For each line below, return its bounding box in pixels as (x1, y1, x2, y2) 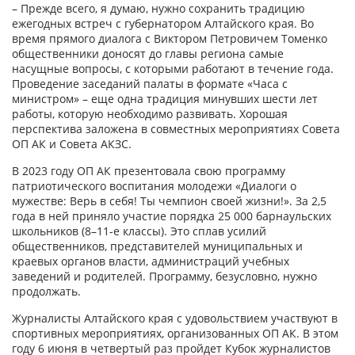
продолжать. (12, 284, 81, 300)
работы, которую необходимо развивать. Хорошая (12, 106, 288, 122)
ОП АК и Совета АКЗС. (12, 136, 132, 152)
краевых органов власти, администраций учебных (12, 254, 289, 269)
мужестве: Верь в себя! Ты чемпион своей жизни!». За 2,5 (12, 193, 326, 209)
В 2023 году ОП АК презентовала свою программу (12, 163, 285, 179)
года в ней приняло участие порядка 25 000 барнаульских (12, 208, 331, 224)
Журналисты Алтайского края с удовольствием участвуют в (12, 311, 338, 326)
